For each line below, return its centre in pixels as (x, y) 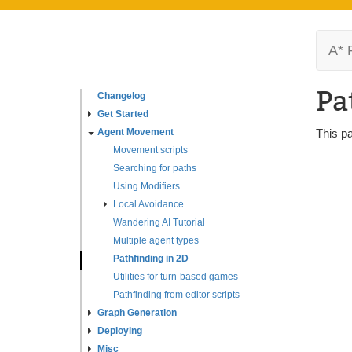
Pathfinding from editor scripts (176, 295)
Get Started (123, 114)
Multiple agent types (156, 240)
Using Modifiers (147, 186)
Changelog (121, 96)
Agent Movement (136, 132)
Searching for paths (155, 168)
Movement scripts (150, 150)
